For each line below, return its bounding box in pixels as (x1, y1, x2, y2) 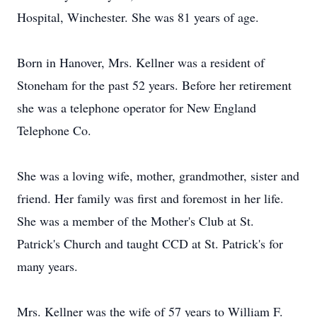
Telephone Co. (17, 122, 91, 139)
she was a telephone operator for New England (17, 99, 256, 116)
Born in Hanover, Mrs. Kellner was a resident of (17, 54, 265, 71)
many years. (17, 258, 78, 275)
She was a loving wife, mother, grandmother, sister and (17, 167, 299, 184)
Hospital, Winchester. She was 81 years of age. (17, 8, 259, 25)
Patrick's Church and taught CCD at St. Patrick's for (17, 235, 283, 252)
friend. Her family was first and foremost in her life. (17, 190, 284, 207)
